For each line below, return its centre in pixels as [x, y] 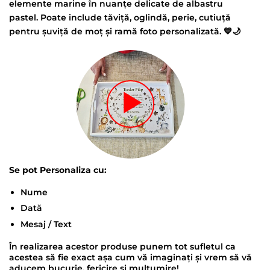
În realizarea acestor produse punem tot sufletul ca [122, 246]
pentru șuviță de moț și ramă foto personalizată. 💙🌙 [125, 32]
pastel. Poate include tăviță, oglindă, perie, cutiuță [120, 18]
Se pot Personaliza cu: [58, 170]
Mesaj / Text [46, 224]
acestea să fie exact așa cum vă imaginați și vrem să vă [130, 257]
